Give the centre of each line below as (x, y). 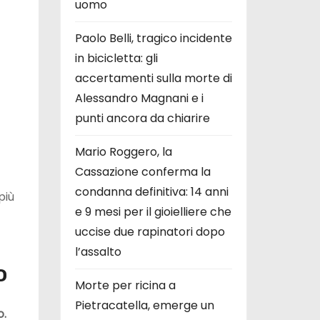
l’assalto (98, 251)
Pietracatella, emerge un (144, 305)
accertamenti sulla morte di (153, 78)
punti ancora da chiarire (142, 118)
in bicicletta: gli (116, 58)
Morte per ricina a (125, 285)
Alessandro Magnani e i (139, 98)
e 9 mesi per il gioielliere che (153, 211)
